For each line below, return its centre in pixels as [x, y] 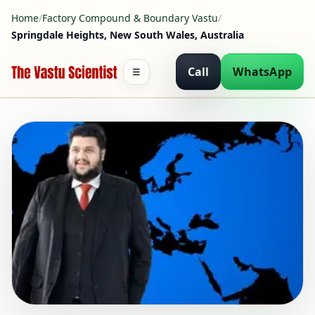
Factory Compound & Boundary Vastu [130, 18]
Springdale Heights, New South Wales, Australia [128, 35]
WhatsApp [262, 72]
